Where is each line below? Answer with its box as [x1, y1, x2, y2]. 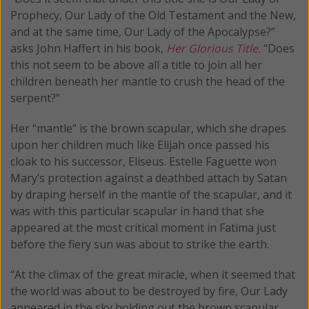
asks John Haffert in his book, [10, 41, 166, 57]
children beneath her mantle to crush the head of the [10, 74, 285, 90]
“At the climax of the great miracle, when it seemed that [10, 267, 295, 283]
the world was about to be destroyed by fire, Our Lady [10, 283, 288, 299]
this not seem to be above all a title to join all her [10, 57, 262, 73]
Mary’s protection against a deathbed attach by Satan [10, 170, 287, 186]
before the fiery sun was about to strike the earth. [10, 237, 269, 252]
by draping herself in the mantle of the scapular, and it [10, 187, 292, 203]
